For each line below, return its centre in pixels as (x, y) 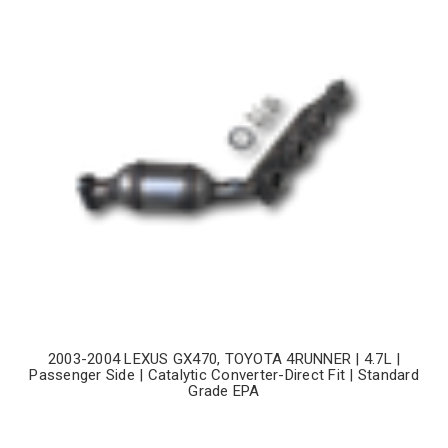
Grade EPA (224, 390)
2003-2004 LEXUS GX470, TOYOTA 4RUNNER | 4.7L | (224, 358)
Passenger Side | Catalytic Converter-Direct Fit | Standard (224, 374)
